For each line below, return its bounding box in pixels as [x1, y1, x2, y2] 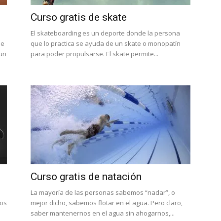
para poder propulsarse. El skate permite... [31, 49, 158, 58]
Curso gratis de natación [31, 171, 142, 183]
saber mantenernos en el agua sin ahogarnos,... [31, 209, 175, 218]
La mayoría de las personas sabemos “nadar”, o [31, 188, 175, 197]
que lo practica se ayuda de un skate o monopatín [31, 39, 181, 48]
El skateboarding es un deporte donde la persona [31, 29, 180, 37]
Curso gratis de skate [31, 11, 127, 23]
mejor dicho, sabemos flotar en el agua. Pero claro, [31, 198, 183, 207]
